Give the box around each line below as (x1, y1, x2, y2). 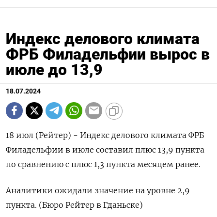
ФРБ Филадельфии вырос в (6, 45, 210, 63)
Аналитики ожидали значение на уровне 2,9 (6, 185, 190, 195)
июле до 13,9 (6, 60, 103, 79)
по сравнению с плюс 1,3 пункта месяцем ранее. (6, 159, 201, 169)
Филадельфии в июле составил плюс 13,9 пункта (6, 144, 204, 155)
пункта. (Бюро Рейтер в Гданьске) (6, 200, 143, 210)
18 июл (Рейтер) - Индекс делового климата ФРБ (6, 130, 204, 140)
